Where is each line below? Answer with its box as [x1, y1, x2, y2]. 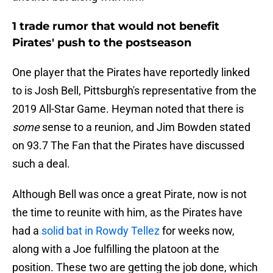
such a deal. [12, 157, 70, 171]
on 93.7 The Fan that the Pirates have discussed [12, 139, 244, 152]
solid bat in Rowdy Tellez [41, 224, 160, 238]
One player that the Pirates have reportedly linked [12, 66, 250, 79]
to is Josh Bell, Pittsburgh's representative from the [12, 84, 257, 97]
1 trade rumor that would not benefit [12, 19, 219, 34]
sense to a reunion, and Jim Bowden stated [40, 121, 250, 134]
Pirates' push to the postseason [12, 36, 191, 50]
